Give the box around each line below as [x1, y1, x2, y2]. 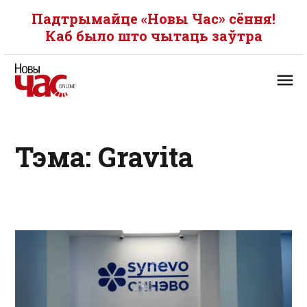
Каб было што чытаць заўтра [45, 27, 262, 45]
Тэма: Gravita [15, 138, 193, 175]
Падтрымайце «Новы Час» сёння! [32, 10, 275, 27]
